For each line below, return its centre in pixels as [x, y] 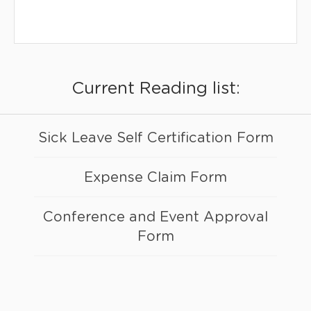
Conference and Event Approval [155, 217]
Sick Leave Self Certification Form [155, 138]
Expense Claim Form [155, 177]
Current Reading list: [155, 89]
